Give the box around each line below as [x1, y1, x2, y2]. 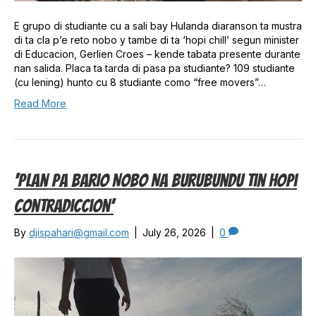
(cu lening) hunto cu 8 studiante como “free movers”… [14, 76, 266, 89]
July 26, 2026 [142, 226, 206, 239]
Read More [14, 97, 66, 110]
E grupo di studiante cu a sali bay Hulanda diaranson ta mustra [14, 20, 302, 32]
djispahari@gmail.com [29, 226, 129, 239]
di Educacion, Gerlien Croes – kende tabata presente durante [14, 48, 300, 61]
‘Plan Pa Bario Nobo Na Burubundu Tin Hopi [14, 171, 297, 191]
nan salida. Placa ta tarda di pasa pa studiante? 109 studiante [14, 62, 295, 75]
